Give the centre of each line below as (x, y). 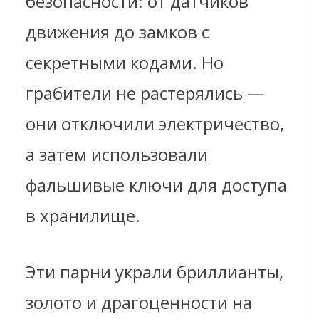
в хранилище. (83, 216)
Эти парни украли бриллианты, (155, 272)
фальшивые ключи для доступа (156, 185)
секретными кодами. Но (125, 63)
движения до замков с (117, 32)
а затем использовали (117, 155)
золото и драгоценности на (139, 303)
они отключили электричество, (155, 124)
